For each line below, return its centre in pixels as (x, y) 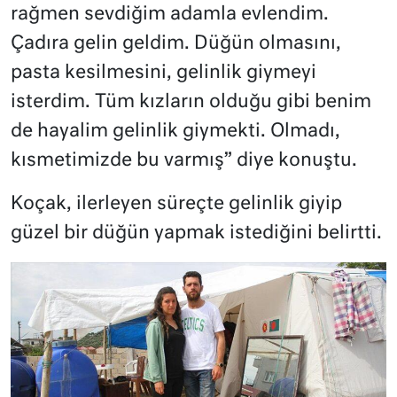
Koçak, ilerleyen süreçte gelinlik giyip (176, 205)
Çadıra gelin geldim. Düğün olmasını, (176, 44)
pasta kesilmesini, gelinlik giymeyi (163, 74)
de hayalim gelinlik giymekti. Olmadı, (175, 132)
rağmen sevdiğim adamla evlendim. (170, 15)
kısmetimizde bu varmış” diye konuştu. (184, 161)
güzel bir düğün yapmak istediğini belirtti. (196, 234)
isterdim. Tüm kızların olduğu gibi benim (191, 103)
